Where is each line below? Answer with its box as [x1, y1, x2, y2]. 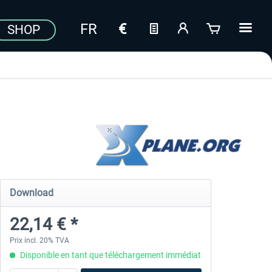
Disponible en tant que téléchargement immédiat [18, 250, 201, 260]
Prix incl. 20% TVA [9, 236, 69, 245]
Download [9, 187, 53, 199]
